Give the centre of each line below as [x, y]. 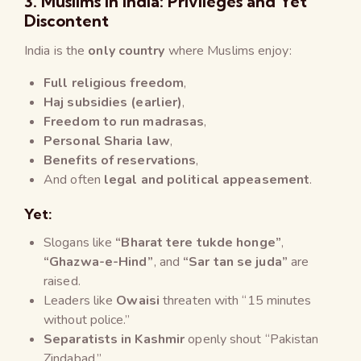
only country [127, 50]
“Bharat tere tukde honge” [198, 242]
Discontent [66, 20]
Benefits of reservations [120, 160]
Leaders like [80, 300]
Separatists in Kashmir [114, 339]
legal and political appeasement [207, 179]
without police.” [87, 320]
